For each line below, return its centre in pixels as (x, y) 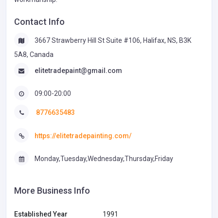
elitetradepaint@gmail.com (78, 70)
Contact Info (39, 21)
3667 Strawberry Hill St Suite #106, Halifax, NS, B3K (113, 40)
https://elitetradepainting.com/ (83, 136)
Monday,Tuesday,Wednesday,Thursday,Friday (104, 158)
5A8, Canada (34, 54)
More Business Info (52, 191)
